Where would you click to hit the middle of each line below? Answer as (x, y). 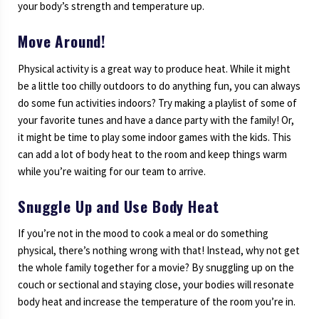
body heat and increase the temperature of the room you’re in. (157, 302)
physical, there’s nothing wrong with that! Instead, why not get (159, 251)
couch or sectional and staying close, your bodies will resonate (156, 285)
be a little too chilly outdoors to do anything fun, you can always (159, 85)
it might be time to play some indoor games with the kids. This (155, 137)
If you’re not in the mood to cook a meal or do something (143, 234)
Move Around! (62, 41)
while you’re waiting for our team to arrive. (112, 171)
